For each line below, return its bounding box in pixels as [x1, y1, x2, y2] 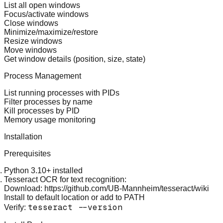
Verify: [4, 203, 28, 212]
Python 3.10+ [4, 166, 51, 175]
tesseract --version [28, 202, 122, 213]
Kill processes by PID [4, 106, 80, 115]
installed [51, 166, 83, 175]
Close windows [4, 18, 58, 27]
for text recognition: [58, 175, 126, 184]
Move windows [4, 45, 57, 54]
